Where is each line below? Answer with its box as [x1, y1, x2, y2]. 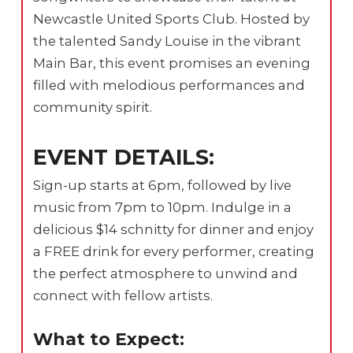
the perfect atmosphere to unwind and [33, 265, 299, 281]
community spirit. [33, 99, 153, 115]
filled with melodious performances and [33, 77, 306, 93]
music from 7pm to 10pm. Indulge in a [33, 199, 292, 215]
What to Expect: [33, 329, 185, 350]
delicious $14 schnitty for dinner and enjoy [33, 221, 314, 237]
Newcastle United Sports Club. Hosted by [33, 11, 310, 27]
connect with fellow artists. [33, 287, 214, 303]
